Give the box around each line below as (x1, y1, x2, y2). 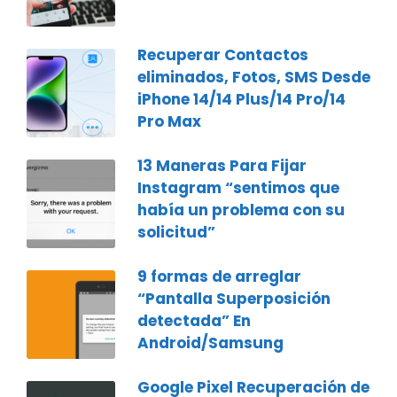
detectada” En (137, 309, 251, 331)
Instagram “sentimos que (137, 176, 339, 198)
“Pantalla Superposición (137, 287, 331, 309)
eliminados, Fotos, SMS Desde (137, 66, 370, 88)
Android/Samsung (137, 331, 284, 354)
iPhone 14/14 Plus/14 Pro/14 (137, 88, 346, 110)
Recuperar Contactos (137, 43, 308, 66)
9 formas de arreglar (137, 265, 301, 287)
